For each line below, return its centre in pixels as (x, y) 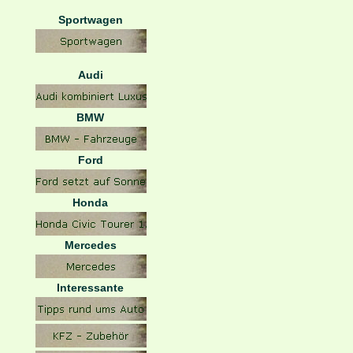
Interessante (91, 288)
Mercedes (91, 245)
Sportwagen (91, 20)
